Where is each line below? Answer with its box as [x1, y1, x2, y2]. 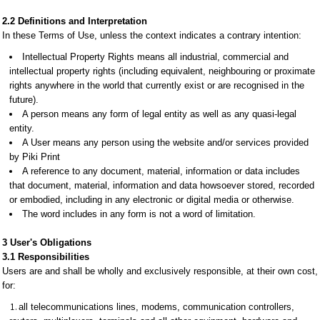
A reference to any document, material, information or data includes [22, 166, 300, 176]
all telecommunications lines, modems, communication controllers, [19, 301, 294, 312]
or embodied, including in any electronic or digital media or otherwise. [9, 194, 294, 205]
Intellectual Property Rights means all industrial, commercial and [22, 51, 289, 62]
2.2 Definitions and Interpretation [2, 16, 147, 26]
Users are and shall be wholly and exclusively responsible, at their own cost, [2, 266, 318, 276]
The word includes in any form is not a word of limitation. [22, 209, 256, 219]
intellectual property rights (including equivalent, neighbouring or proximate [9, 66, 315, 76]
